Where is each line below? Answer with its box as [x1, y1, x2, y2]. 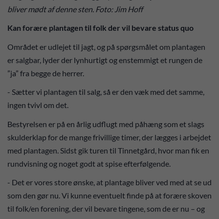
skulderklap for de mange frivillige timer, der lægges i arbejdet [7, 132, 211, 142]
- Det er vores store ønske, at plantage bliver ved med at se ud [7, 177, 212, 187]
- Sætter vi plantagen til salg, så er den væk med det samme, [7, 87, 204, 97]
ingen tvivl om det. [7, 100, 68, 110]
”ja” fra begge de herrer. [7, 68, 84, 78]
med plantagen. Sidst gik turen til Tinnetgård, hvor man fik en [7, 145, 209, 155]
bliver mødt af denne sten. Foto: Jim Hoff [7, 4, 143, 14]
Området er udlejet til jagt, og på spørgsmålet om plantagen [7, 42, 205, 51]
